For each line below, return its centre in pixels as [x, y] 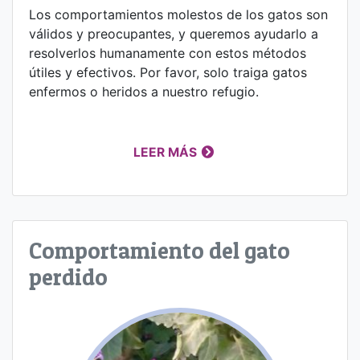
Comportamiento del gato [160, 250]
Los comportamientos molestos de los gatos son [178, 14]
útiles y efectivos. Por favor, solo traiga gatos [168, 72]
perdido [68, 276]
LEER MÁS [166, 152]
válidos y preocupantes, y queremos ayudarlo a [174, 33]
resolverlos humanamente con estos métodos [168, 53]
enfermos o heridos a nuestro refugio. [144, 91]
